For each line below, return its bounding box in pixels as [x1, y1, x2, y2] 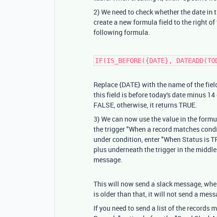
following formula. [93, 28, 150, 37]
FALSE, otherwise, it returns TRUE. [93, 100, 197, 109]
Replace [93, 80, 119, 89]
